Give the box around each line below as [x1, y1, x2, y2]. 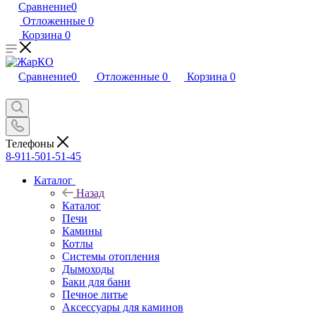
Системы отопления [62, 250, 159, 262]
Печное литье [62, 288, 128, 300]
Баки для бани [62, 275, 130, 288]
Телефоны [6, 137, 57, 150]
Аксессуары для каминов [62, 300, 183, 313]
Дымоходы [62, 262, 114, 275]
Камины [62, 224, 102, 237]
